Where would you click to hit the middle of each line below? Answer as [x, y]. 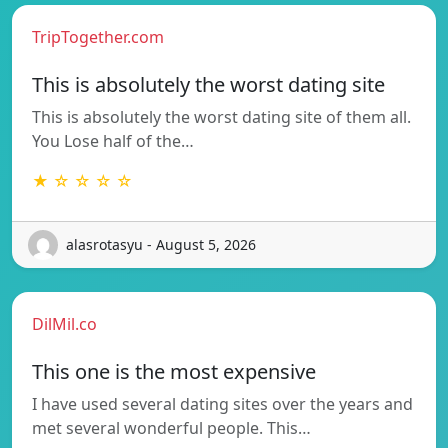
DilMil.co [64, 323]
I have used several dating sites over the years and [222, 403]
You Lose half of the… [113, 140]
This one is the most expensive [174, 371]
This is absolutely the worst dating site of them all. [221, 116]
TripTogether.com [98, 36]
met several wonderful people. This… [171, 427]
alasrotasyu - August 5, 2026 [161, 245]
